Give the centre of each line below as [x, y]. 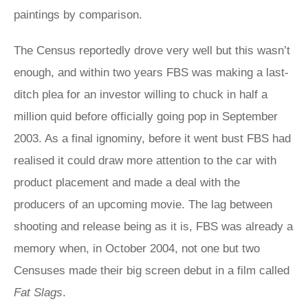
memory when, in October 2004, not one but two [137, 249]
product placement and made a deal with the [127, 183]
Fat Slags [38, 293]
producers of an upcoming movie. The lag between [143, 205]
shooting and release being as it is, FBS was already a [153, 227]
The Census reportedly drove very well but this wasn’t [152, 51]
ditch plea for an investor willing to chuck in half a [141, 95]
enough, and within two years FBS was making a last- [151, 73]
